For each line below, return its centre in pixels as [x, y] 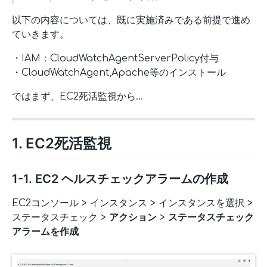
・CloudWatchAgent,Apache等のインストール [119, 73]
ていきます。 [41, 35]
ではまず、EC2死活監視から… [77, 97]
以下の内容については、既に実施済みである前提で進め [131, 21]
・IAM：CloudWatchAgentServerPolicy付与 [115, 59]
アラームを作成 [45, 232]
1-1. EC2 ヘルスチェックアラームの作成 [120, 179]
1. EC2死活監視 [62, 144]
